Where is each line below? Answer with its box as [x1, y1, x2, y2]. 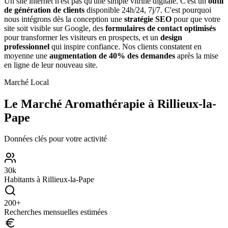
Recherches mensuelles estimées [4, 208, 107, 217]
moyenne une [4, 51, 47, 60]
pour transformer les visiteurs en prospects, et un [4, 33, 158, 42]
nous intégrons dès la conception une [4, 14, 122, 23]
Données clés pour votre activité [4, 134, 107, 144]
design [160, 33, 182, 42]
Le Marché [4, 97, 65, 110]
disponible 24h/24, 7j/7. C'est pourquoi [87, 5, 211, 14]
